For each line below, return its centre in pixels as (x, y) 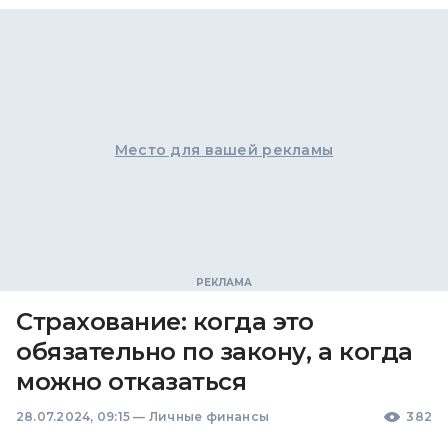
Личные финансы (209, 417)
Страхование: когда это (165, 322)
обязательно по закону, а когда (214, 352)
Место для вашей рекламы (224, 150)
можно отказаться (131, 382)
